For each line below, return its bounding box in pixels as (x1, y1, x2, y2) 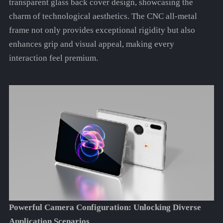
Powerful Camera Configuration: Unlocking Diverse (8, 203, 201, 213)
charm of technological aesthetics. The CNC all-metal (8, 11, 197, 21)
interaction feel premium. (8, 53, 98, 63)
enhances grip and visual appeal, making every (8, 39, 174, 49)
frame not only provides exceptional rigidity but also (8, 25, 195, 35)
